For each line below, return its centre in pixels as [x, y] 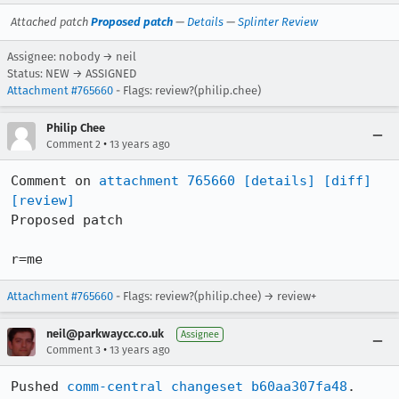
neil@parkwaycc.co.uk [105, 334]
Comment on [55, 181]
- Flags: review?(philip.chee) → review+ [215, 296]
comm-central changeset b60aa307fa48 [207, 387]
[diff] [347, 181]
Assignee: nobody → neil [72, 57]
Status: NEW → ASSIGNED [72, 73]
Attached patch [51, 22]
